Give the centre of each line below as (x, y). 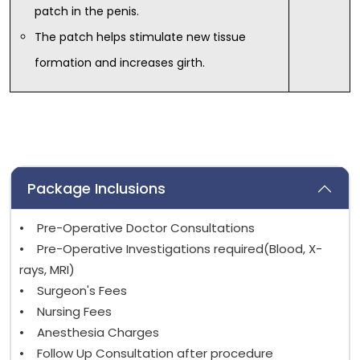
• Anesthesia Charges (91, 333)
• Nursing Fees (65, 312)
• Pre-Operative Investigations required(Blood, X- (171, 249)
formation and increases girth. (120, 63)
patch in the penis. (87, 12)
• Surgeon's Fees (75, 291)
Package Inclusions (96, 189)
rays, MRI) (47, 270)
